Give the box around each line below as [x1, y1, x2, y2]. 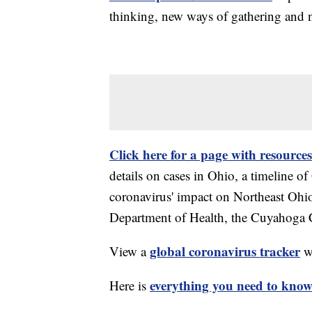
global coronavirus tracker [150, 242, 300, 261]
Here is [109, 276, 150, 295]
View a [109, 242, 150, 260]
